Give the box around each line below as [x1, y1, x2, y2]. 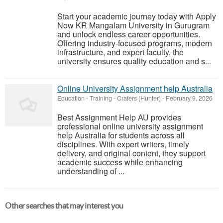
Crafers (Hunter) [117, 94, 161, 103]
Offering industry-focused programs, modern [57, 37, 212, 49]
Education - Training [57, 94, 112, 103]
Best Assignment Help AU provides [57, 111, 181, 123]
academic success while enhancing [57, 156, 183, 168]
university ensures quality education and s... [57, 55, 211, 67]
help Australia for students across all [57, 129, 185, 141]
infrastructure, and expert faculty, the [57, 46, 184, 58]
